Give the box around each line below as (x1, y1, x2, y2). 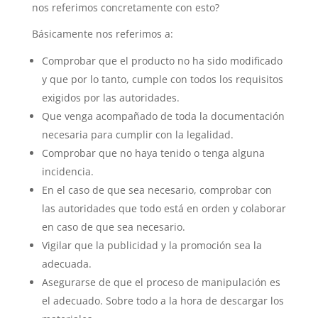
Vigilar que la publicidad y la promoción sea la (41, 238, 262, 252)
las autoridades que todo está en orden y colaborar (41, 202, 286, 215)
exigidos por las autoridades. (41, 91, 180, 104)
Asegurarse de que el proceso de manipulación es (41, 275, 280, 289)
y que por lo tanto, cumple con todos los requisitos (41, 72, 283, 86)
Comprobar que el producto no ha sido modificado (41, 54, 283, 67)
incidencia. (41, 165, 94, 178)
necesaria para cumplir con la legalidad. (41, 128, 234, 141)
